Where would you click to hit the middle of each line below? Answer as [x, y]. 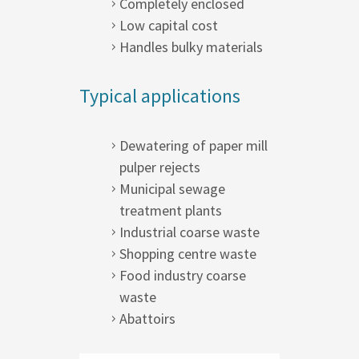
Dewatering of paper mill [194, 145]
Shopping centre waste [188, 253]
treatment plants [171, 210]
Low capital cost [169, 25]
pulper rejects [160, 167]
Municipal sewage [172, 188]
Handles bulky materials [191, 46]
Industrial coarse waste [190, 232]
